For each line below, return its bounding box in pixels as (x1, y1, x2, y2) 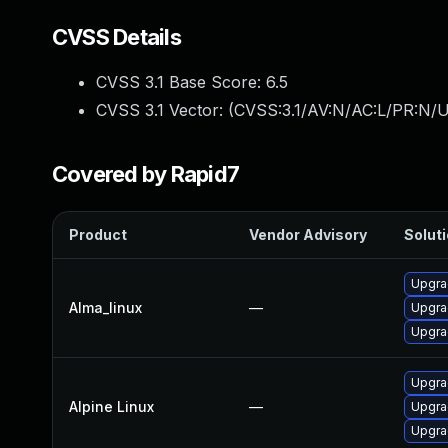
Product (69, 226, 127, 243)
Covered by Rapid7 (52, 161, 240, 187)
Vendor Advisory (249, 226, 367, 243)
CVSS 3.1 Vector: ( (96, 100, 234, 120)
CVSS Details (52, 24, 181, 50)
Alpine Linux (69, 398, 154, 415)
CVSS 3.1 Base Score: (96, 72, 266, 92)
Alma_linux (69, 299, 142, 316)
